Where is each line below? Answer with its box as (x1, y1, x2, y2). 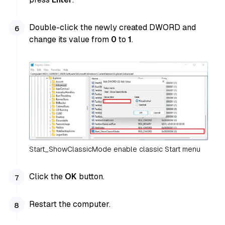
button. (77, 171, 105, 182)
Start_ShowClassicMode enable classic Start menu (29, 144, 201, 154)
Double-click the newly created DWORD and (29, 22, 196, 33)
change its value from (29, 34, 111, 45)
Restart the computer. (29, 198, 111, 209)
